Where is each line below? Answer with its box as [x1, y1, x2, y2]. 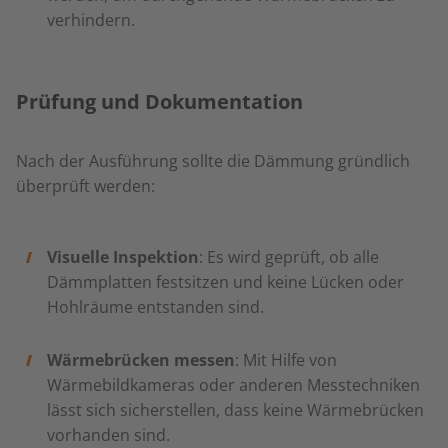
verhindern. [46, 9, 139, 31]
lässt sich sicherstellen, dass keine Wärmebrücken [46, 399, 424, 421]
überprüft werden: [16, 175, 159, 197]
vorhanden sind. [46, 424, 174, 446]
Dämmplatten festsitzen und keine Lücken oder [46, 271, 404, 293]
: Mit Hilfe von [234, 349, 337, 371]
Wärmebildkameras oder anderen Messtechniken [46, 374, 420, 396]
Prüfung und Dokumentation [16, 88, 303, 115]
